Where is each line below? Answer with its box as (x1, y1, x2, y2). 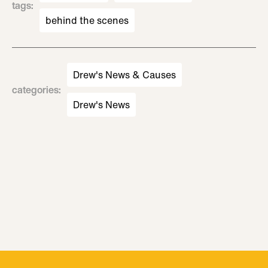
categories (12, 83, 59, 97)
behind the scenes (45, 13, 129, 28)
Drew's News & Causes (73, 68, 176, 82)
